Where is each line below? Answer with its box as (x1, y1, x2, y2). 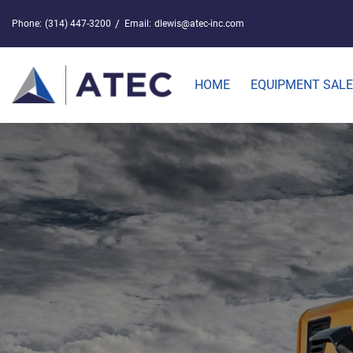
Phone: (12, 18, 42, 29)
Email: (124, 18, 151, 29)
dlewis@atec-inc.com (154, 18, 244, 29)
